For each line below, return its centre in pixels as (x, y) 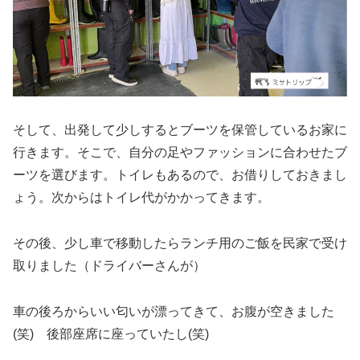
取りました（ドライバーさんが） (109, 266)
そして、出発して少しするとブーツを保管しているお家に (180, 130)
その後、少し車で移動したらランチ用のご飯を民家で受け (180, 243)
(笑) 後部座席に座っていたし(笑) (111, 333)
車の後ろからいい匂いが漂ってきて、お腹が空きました (174, 311)
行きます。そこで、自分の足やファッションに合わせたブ (180, 153)
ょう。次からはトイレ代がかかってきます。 (141, 198)
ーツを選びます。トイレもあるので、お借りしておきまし (180, 175)
